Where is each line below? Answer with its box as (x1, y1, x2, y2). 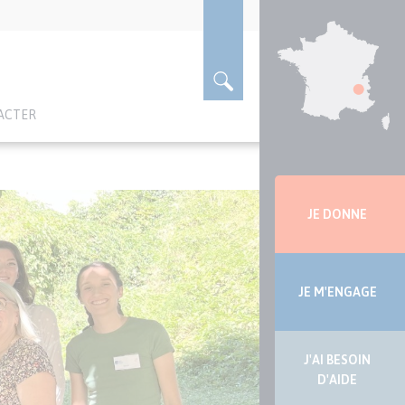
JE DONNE (307, 207, 368, 222)
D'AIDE (317, 372, 358, 388)
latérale (259, 205, 329, 230)
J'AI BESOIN (304, 353, 372, 368)
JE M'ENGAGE (297, 285, 377, 300)
